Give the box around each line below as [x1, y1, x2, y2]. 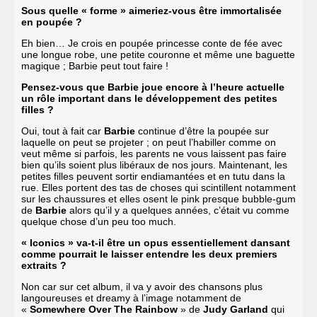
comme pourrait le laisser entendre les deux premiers [21, 248, 277, 260]
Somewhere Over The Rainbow [30, 303, 178, 315]
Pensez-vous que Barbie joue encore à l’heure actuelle [21, 81, 284, 93]
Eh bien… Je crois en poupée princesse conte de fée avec [21, 37, 282, 49]
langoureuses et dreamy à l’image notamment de [21, 292, 241, 304]
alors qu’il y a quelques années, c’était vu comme [67, 204, 289, 216]
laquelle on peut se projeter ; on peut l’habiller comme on [21, 136, 276, 148]
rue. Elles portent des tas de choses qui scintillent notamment [21, 181, 296, 193]
